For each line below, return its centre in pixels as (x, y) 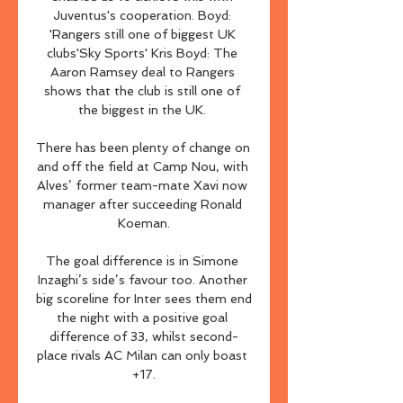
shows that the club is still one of (142, 91)
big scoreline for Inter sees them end (144, 299)
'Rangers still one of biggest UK (142, 34)
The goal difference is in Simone (142, 261)
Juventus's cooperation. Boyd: (142, 15)
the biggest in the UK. (144, 110)
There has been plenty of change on (143, 148)
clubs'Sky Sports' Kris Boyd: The (142, 53)
